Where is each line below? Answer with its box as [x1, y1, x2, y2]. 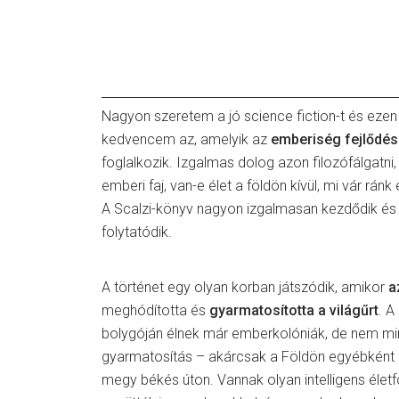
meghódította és [102, 302, 209, 319]
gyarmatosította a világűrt [209, 302, 379, 319]
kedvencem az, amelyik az [102, 131, 271, 148]
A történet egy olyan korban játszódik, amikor [102, 279, 388, 296]
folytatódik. [102, 224, 172, 240]
